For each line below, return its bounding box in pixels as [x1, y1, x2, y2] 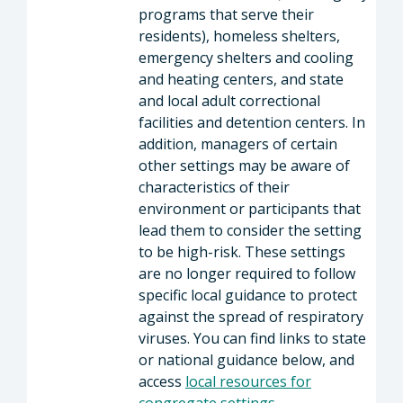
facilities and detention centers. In [139, 112, 365, 132]
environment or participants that [139, 199, 361, 219]
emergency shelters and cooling [139, 48, 354, 67]
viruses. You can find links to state [139, 328, 366, 348]
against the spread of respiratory [139, 307, 363, 327]
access [139, 372, 185, 391]
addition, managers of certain [139, 134, 337, 154]
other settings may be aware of [139, 156, 350, 175]
